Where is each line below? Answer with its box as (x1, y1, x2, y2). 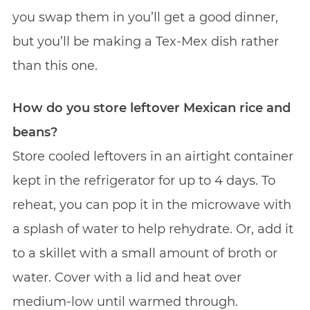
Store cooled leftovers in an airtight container (12, 148, 293, 164)
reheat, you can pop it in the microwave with (12, 197, 291, 212)
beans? (12, 124, 57, 140)
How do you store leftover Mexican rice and (12, 100, 291, 116)
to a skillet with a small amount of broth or (12, 245, 277, 261)
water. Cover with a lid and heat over (12, 269, 241, 285)
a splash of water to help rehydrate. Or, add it (12, 221, 293, 237)
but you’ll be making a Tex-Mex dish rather (12, 33, 279, 49)
